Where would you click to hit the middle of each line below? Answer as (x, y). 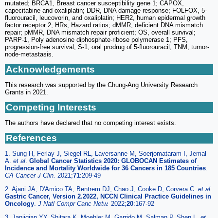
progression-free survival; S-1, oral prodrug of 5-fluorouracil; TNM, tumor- (107, 47)
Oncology (19, 204)
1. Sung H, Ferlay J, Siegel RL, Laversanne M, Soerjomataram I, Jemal (106, 154)
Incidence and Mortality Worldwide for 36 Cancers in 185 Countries (105, 168)
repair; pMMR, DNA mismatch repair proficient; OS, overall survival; (100, 33)
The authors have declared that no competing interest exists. (91, 123)
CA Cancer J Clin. (31, 176)
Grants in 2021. (27, 92)
